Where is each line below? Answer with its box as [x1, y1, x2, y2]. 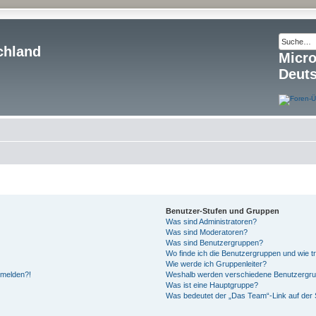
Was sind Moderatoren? [166, 228, 248, 236]
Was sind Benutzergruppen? [166, 238, 264, 247]
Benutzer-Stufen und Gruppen [166, 207, 280, 215]
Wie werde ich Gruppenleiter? [166, 260, 267, 268]
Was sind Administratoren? [166, 217, 257, 226]
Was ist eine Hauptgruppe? [166, 281, 259, 289]
